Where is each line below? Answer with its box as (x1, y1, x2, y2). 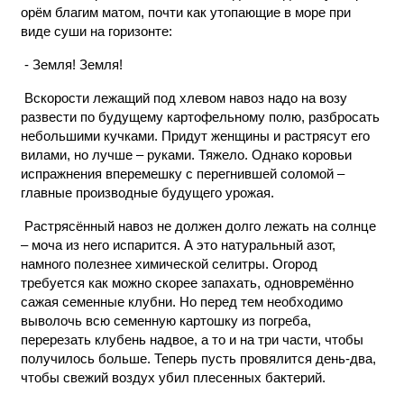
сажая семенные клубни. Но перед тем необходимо (21, 294, 343, 309)
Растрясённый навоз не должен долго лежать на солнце (21, 218, 376, 234)
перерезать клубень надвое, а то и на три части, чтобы (21, 332, 363, 347)
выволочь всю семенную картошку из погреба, (21, 313, 311, 328)
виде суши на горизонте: (21, 23, 172, 39)
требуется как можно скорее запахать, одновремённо (21, 275, 353, 290)
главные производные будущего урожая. (21, 185, 274, 200)
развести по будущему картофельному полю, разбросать (21, 109, 380, 124)
